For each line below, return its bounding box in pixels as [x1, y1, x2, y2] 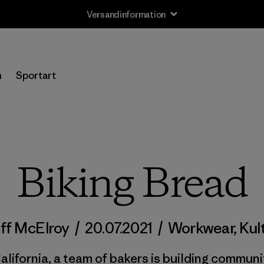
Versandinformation [87, 8, 166, 20]
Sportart [16, 69, 56, 82]
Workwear [168, 219, 234, 237]
